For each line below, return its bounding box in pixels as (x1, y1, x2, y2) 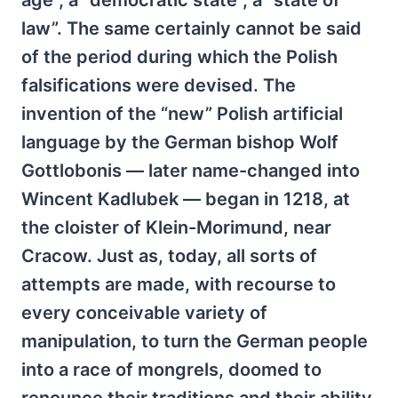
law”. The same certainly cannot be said (21, 18, 362, 40)
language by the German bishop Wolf (21, 131, 338, 154)
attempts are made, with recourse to (21, 274, 336, 296)
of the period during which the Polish (21, 46, 338, 68)
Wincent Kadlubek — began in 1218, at (21, 188, 350, 211)
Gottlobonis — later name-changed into (21, 160, 360, 182)
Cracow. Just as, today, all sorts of (21, 245, 317, 267)
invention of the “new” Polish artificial (21, 103, 343, 125)
